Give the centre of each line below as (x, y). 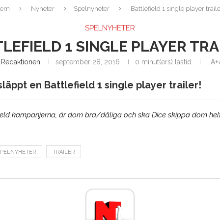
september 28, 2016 (88, 62)
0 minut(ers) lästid (163, 62)
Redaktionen (21, 62)
